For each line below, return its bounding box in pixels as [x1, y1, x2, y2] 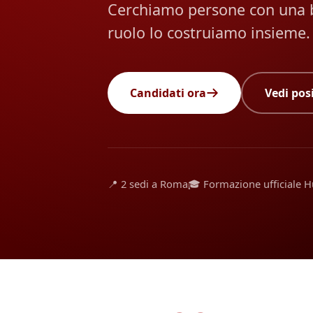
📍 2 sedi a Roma [108, 177, 188, 191]
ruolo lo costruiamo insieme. [108, 22, 310, 43]
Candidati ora [130, 85, 206, 101]
